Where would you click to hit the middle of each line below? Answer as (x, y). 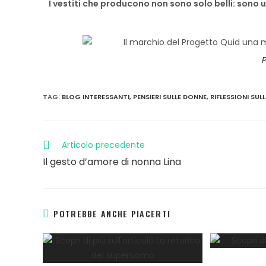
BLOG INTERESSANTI (96, 97)
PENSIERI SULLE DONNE (170, 97)
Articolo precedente (103, 145)
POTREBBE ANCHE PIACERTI (112, 213)
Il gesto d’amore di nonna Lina (112, 162)
